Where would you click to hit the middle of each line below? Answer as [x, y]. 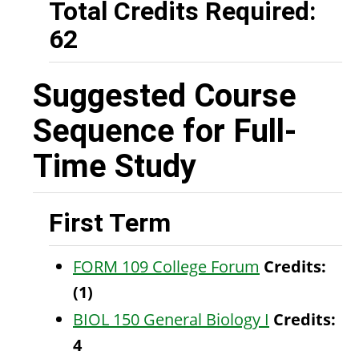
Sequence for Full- [165, 131]
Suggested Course [165, 96]
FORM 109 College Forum [166, 266]
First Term [110, 223]
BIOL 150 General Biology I [171, 319]
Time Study [115, 166]
